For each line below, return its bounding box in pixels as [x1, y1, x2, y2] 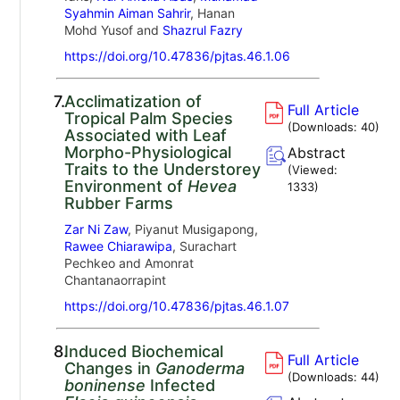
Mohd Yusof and [63, 21, 162, 37]
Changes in [63, 358, 155, 378]
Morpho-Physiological [63, 142, 231, 162]
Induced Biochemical [63, 341, 223, 361]
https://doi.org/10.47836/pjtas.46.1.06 [63, 47, 290, 63]
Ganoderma [154, 358, 245, 378]
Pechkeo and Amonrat [63, 254, 194, 271]
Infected [145, 375, 215, 395]
